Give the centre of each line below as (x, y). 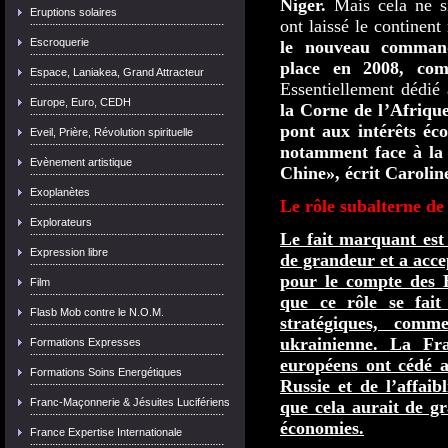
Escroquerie (59, 42)
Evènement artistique (81, 162)
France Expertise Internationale (106, 432)
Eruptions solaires (73, 12)
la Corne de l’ (335, 110)
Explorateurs (61, 222)
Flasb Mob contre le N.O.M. (97, 312)
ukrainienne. (329, 344)
